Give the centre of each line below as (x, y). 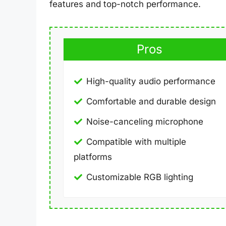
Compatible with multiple (136, 142)
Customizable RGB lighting (140, 177)
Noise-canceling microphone (145, 121)
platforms (93, 157)
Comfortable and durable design (151, 101)
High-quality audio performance (151, 81)
